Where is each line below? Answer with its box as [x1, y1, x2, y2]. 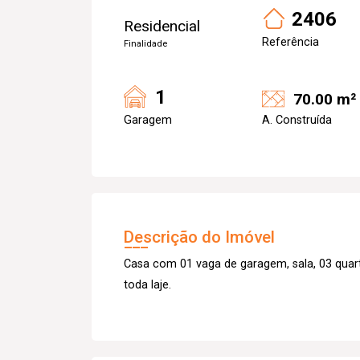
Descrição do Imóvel [124, 227, 275, 247]
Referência [262, 35, 319, 49]
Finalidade [124, 39, 167, 49]
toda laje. [124, 278, 171, 292]
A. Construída [262, 113, 332, 127]
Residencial [124, 17, 200, 35]
